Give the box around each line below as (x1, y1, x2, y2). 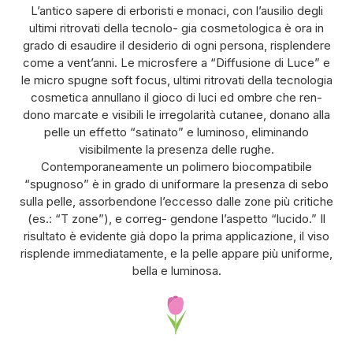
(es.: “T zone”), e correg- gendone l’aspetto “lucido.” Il (28, 210, 325, 226)
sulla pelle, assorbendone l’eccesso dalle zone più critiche (20, 193, 333, 209)
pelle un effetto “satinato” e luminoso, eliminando (44, 124, 309, 139)
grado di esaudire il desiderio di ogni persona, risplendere (22, 37, 331, 53)
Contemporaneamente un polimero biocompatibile (41, 158, 312, 174)
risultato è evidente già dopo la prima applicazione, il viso (24, 228, 329, 243)
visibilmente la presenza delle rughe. (79, 141, 274, 157)
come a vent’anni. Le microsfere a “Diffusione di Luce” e (23, 54, 330, 70)
